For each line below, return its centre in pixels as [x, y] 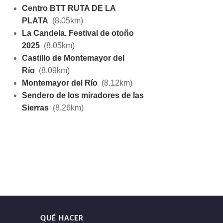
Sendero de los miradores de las [83, 95]
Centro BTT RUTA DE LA [68, 8]
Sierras [35, 108]
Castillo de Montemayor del [73, 58]
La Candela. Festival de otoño [78, 33]
